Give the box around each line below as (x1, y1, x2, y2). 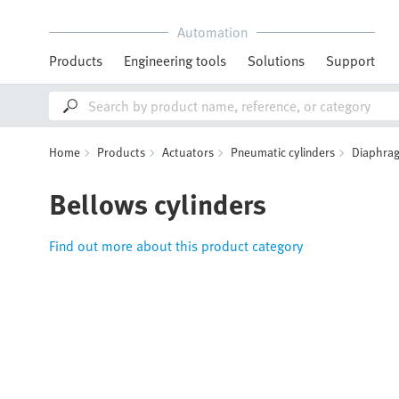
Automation (176, 21, 248, 43)
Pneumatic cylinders (231, 142, 335, 161)
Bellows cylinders (49, 182, 266, 224)
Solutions (248, 50, 305, 71)
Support (326, 50, 375, 71)
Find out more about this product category (49, 235, 303, 256)
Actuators (162, 142, 214, 161)
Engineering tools (124, 50, 226, 71)
